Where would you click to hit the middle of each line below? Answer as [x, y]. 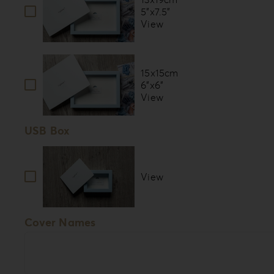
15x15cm [160, 73]
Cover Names [60, 223]
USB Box [47, 131]
